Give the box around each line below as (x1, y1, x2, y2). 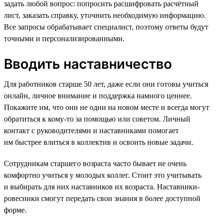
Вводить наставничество (4, 55, 172, 72)
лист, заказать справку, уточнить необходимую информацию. (4, 11, 206, 19)
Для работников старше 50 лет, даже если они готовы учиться (4, 79, 208, 88)
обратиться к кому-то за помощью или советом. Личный (4, 114, 190, 123)
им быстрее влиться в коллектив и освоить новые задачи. (4, 138, 193, 146)
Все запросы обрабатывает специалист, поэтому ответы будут (4, 22, 208, 31)
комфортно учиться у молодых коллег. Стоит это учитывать (4, 170, 201, 179)
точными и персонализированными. (4, 34, 124, 43)
